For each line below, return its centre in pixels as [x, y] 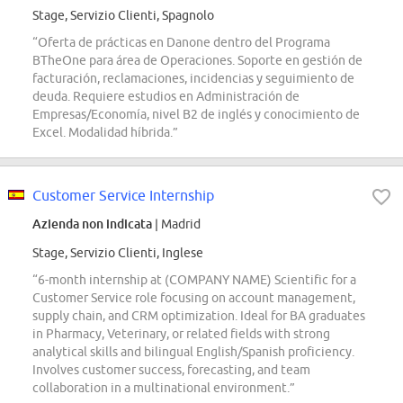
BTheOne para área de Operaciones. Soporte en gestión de [197, 61]
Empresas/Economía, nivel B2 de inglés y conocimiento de [196, 115]
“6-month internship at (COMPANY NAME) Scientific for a [194, 280]
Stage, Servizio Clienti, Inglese [118, 253]
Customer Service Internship [123, 196]
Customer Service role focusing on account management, [194, 298]
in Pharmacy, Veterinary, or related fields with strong [181, 334]
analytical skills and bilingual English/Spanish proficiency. [193, 352]
